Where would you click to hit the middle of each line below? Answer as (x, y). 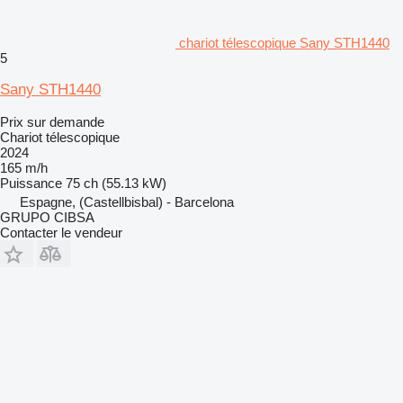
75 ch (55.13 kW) (116, 183)
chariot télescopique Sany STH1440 (284, 42)
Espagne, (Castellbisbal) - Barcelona (127, 201)
